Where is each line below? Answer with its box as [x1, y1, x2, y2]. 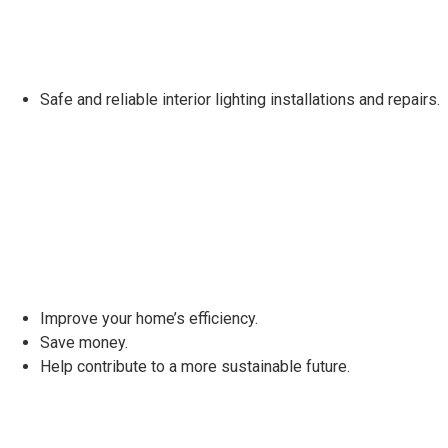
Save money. [40, 332, 128, 352]
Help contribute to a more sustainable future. [40, 356, 350, 376]
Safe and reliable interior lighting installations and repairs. [40, 90, 440, 110]
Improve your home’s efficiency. [40, 308, 258, 328]
